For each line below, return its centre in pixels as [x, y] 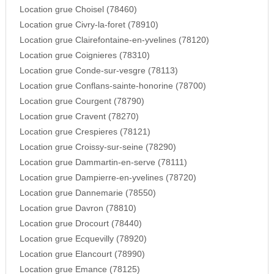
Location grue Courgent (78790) [82, 102]
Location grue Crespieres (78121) [85, 132]
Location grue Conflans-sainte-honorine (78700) [113, 86]
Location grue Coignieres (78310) [84, 56]
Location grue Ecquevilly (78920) [83, 239]
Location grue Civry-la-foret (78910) [89, 25]
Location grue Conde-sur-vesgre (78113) [98, 71]
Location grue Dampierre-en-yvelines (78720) [108, 178]
